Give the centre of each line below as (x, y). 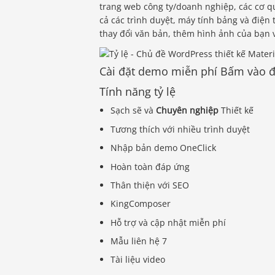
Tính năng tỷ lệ (137, 91)
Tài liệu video (138, 260)
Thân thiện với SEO (150, 185)
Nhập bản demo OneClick (164, 148)
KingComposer (141, 204)
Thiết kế (236, 110)
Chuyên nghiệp (188, 110)
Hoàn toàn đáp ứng (150, 166)
